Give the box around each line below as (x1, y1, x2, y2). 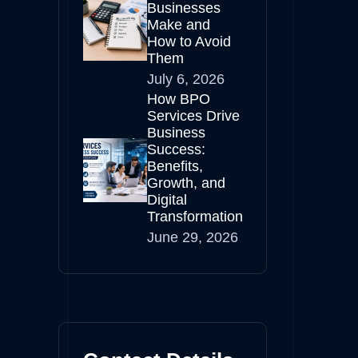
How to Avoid (147, 34, 231, 50)
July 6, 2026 (147, 71, 225, 87)
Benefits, (147, 158, 203, 174)
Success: (147, 141, 205, 157)
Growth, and (147, 175, 225, 191)
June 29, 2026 (147, 229, 238, 245)
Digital (147, 192, 187, 208)
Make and (147, 17, 210, 33)
